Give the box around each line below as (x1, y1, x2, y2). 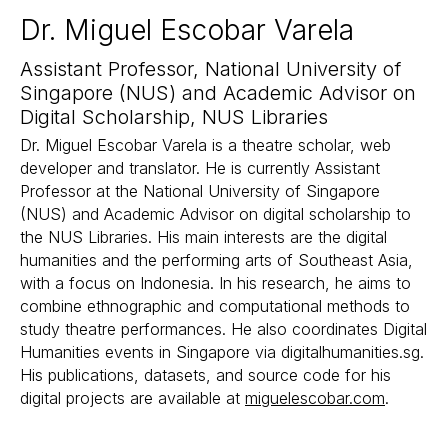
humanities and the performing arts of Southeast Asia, (20, 250, 413, 270)
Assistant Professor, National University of (20, 57, 401, 81)
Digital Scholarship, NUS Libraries (20, 105, 328, 129)
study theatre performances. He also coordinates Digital (20, 319, 427, 339)
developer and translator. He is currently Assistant (20, 158, 380, 178)
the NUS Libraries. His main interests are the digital (20, 227, 387, 247)
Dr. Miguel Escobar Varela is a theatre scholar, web (20, 135, 391, 155)
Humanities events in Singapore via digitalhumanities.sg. (20, 342, 424, 362)
